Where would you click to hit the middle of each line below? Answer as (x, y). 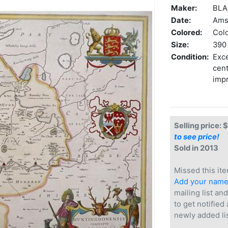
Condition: (190, 57)
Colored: (187, 33)
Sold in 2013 (196, 148)
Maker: (184, 8)
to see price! (197, 137)
